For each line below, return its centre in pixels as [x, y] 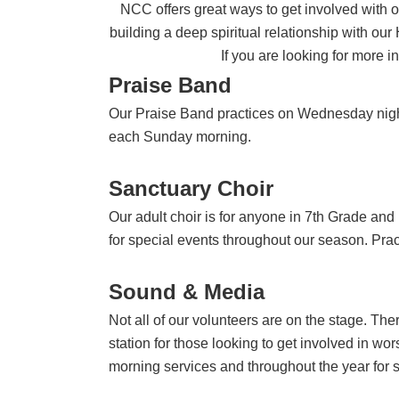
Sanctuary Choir [191, 188]
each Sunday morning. [180, 137]
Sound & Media [187, 292]
